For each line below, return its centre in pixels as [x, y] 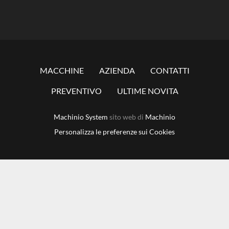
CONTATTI [170, 70]
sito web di [127, 117]
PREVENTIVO [76, 91]
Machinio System [81, 117]
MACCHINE [62, 70]
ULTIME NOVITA [147, 91]
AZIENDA [117, 70]
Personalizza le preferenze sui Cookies [114, 132]
